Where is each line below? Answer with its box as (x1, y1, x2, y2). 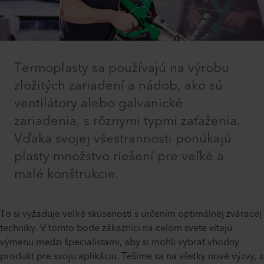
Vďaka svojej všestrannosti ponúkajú (14, 127, 232, 151)
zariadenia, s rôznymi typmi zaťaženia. (14, 110, 240, 133)
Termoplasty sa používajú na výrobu (14, 57, 229, 80)
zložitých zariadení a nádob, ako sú (14, 74, 223, 98)
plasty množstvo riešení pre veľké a (14, 145, 224, 169)
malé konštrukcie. (14, 163, 119, 186)
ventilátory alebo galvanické (14, 92, 183, 115)
